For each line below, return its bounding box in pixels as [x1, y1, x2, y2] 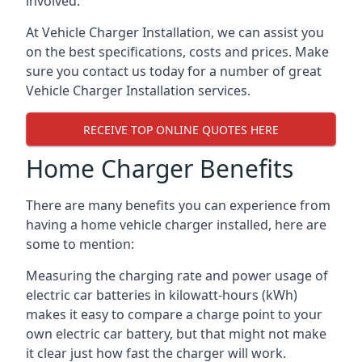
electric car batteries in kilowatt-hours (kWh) [26, 286, 297, 304]
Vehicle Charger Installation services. [26, 82, 250, 99]
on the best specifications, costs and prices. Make [26, 43, 329, 61]
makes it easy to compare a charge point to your [26, 305, 322, 323]
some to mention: [26, 235, 134, 253]
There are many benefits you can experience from [26, 196, 330, 214]
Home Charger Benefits [26, 152, 293, 185]
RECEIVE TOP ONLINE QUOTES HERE [83, 121, 279, 137]
